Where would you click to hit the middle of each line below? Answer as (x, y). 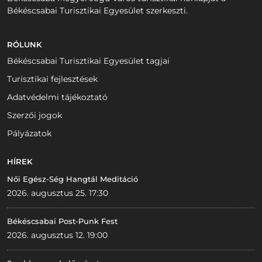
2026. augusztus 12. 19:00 (57, 235)
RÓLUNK (24, 45)
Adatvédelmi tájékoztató (57, 97)
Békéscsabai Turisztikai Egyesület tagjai (88, 61)
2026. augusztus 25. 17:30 (58, 193)
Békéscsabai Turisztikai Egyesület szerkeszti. (97, 11)
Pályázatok (29, 134)
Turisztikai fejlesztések (52, 79)
